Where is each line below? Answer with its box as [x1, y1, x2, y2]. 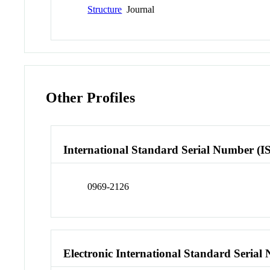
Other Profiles [46, 90, 136, 106]
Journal [122, 4, 155, 15]
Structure [87, 4, 122, 15]
